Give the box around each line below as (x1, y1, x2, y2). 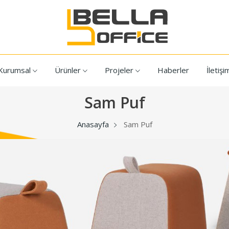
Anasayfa (77, 119, 109, 129)
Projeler (105, 65, 135, 75)
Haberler (157, 65, 189, 75)
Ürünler (55, 65, 83, 75)
